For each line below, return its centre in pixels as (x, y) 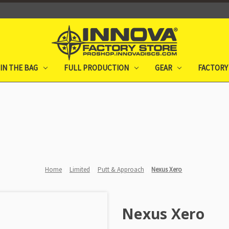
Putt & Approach (121, 169)
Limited (79, 169)
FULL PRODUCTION (96, 67)
